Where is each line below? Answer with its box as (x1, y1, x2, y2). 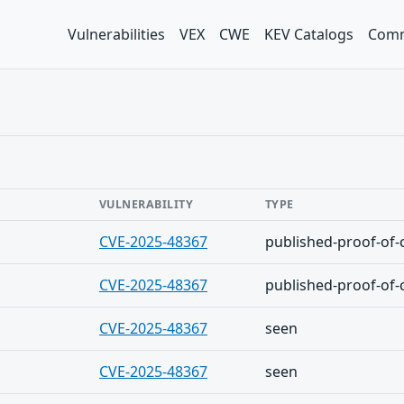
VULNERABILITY (99, 197, 194, 212)
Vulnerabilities (68, 24, 165, 44)
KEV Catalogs (264, 24, 353, 44)
